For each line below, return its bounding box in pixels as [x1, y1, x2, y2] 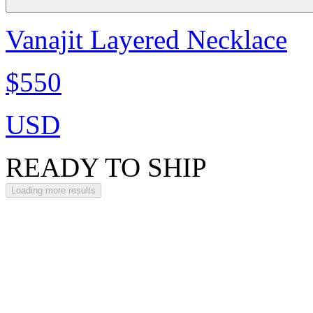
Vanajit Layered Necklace [6, 24, 287, 54]
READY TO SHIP [6, 152, 207, 182]
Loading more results [11, 185, 96, 196]
